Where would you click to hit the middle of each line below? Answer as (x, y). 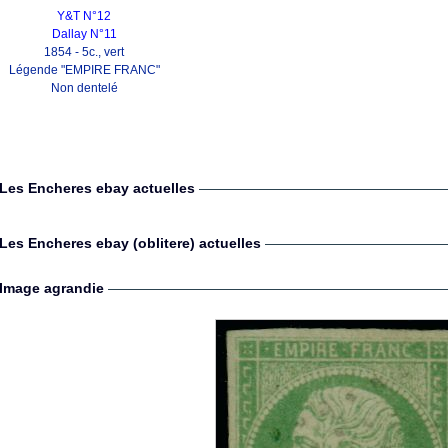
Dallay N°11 (84, 34)
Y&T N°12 (84, 16)
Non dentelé (84, 88)
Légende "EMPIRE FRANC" (84, 70)
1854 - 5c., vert (84, 52)
